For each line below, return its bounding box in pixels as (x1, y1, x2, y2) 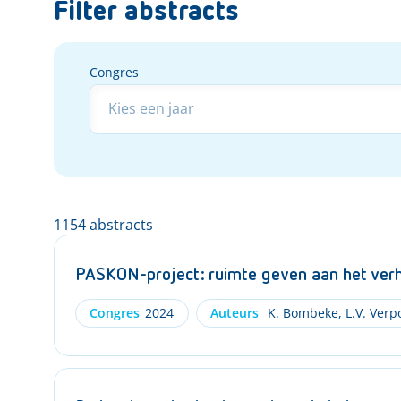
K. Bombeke (263, 303, 338, 321)
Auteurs (209, 303, 259, 321)
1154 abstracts (54, 215, 153, 235)
